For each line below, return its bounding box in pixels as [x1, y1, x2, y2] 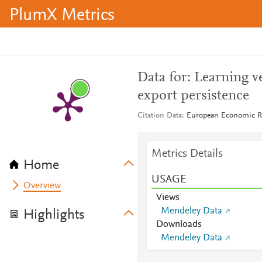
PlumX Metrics [9, 7, 115, 25]
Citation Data [137, 112, 182, 120]
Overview [23, 181, 61, 191]
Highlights [23, 208, 85, 222]
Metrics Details [151, 148, 223, 160]
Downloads [156, 220, 202, 229]
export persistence [137, 89, 249, 103]
